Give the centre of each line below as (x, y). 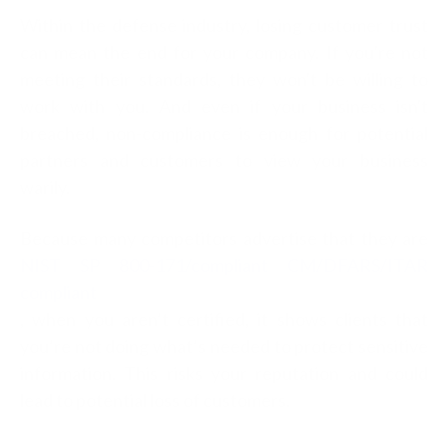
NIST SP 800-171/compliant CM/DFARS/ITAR (224, 264)
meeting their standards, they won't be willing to (224, 78)
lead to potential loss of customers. (155, 399)
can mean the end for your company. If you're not (224, 51)
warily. (46, 186)
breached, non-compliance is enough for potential (224, 132)
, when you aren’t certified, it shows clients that (224, 318)
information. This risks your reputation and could (224, 372)
